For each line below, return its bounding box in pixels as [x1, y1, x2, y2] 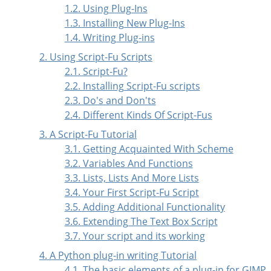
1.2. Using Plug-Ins [64, 2, 148, 16]
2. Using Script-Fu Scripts [39, 50, 152, 64]
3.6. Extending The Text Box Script [64, 215, 218, 229]
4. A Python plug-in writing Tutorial [39, 249, 197, 263]
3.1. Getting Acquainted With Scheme [64, 142, 233, 156]
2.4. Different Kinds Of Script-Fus [64, 108, 212, 122]
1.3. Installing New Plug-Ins [64, 16, 185, 30]
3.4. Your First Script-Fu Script [64, 186, 199, 200]
